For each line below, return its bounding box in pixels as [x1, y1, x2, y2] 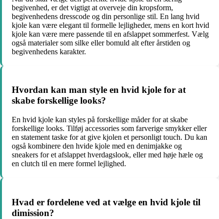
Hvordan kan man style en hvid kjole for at [12, 85, 186, 95]
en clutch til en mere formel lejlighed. [12, 159, 126, 168]
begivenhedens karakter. [12, 47, 86, 56]
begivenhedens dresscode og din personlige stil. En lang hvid [12, 12, 199, 21]
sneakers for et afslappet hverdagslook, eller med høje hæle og [12, 151, 203, 159]
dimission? [12, 207, 54, 218]
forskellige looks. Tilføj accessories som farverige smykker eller [12, 124, 207, 133]
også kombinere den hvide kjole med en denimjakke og [12, 142, 182, 151]
